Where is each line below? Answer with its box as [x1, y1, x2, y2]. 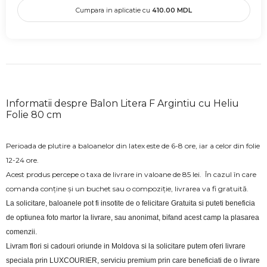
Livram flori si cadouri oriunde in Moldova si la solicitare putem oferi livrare [6, 241, 246, 250]
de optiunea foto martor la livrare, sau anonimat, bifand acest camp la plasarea [6, 213, 259, 222]
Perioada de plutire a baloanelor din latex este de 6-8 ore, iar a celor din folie [6, 141, 260, 150]
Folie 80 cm [6, 108, 61, 120]
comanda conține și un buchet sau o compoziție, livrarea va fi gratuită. [6, 184, 250, 193]
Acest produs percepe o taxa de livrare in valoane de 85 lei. [6, 169, 203, 179]
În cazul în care [203, 169, 256, 179]
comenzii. [6, 227, 37, 236]
